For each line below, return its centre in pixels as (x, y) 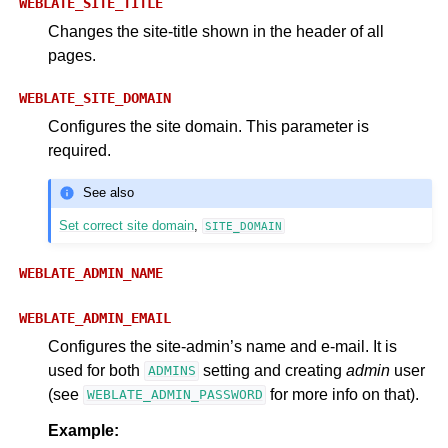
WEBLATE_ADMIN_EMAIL (95, 317)
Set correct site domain (127, 225)
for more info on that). (343, 394)
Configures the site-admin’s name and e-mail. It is (222, 346)
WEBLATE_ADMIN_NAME (91, 272)
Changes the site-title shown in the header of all (216, 31)
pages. (72, 55)
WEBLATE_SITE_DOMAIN (95, 97)
